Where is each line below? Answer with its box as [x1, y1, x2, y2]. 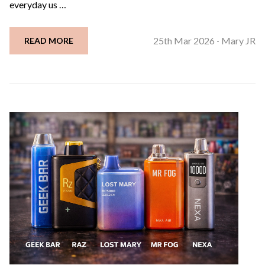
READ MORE [24, 35, 73, 46]
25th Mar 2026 [153, 35, 215, 47]
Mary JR [221, 35, 256, 47]
